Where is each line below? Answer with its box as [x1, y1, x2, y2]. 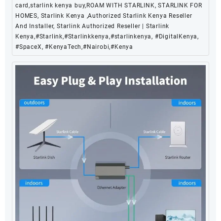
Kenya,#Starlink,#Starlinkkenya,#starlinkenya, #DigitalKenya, [15, 33, 199, 40]
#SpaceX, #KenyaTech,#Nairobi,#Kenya [15, 43, 134, 50]
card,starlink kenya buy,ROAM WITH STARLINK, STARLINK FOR [15, 1, 202, 9]
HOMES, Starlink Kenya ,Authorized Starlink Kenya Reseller [15, 12, 192, 19]
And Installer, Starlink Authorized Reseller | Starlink [15, 22, 170, 30]
